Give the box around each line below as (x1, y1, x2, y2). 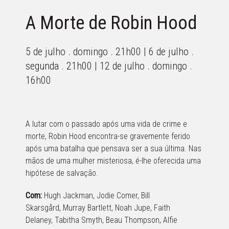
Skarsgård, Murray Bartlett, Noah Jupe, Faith (26, 203, 170, 213)
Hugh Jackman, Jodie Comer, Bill (44, 191, 150, 200)
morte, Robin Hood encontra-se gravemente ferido (26, 131, 190, 141)
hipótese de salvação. (26, 168, 98, 178)
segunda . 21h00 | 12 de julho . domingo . (26, 60, 192, 72)
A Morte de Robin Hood (26, 12, 197, 34)
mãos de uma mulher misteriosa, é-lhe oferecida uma (26, 156, 201, 166)
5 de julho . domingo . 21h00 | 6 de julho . (26, 45, 194, 58)
